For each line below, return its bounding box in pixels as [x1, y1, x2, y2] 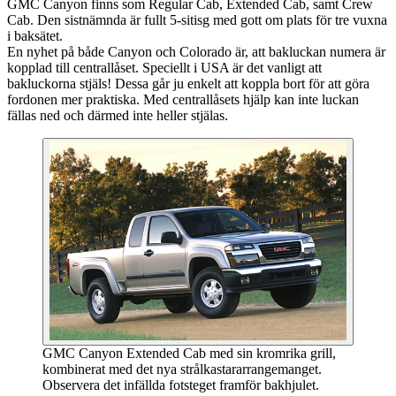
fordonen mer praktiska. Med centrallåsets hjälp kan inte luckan [7, 92, 359, 108]
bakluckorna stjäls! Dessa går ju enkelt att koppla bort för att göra [7, 76, 369, 92]
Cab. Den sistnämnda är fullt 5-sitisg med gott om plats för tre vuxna [7, 12, 387, 28]
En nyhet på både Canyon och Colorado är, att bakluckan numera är [7, 44, 385, 60]
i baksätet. [7, 28, 63, 44]
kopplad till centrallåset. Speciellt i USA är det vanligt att [7, 60, 322, 76]
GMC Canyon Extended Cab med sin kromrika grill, [42, 345, 336, 361]
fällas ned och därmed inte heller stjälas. [7, 108, 228, 124]
